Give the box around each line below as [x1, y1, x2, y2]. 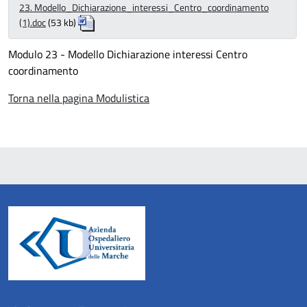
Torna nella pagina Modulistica [8, 90, 149, 107]
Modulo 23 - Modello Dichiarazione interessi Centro [8, 46, 247, 63]
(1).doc [19, 14, 46, 30]
